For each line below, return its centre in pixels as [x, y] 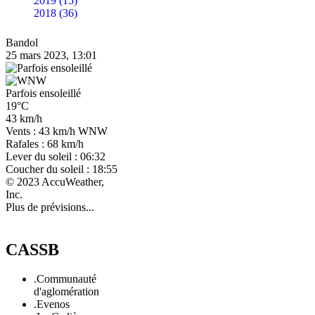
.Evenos [52, 304]
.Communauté [65, 279]
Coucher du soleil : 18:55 [62, 169]
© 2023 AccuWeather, [55, 181]
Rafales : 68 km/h [45, 143]
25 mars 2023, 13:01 [51, 55]
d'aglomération [66, 292]
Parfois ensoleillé [43, 93]
